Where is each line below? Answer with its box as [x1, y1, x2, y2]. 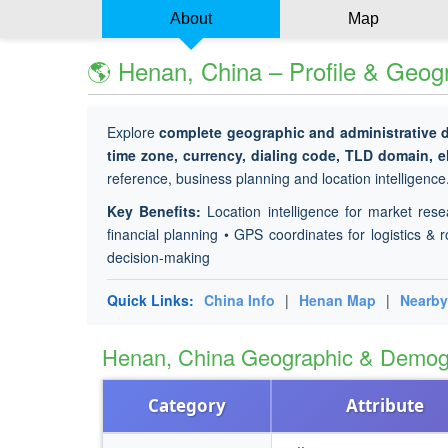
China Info [204, 290, 275, 310]
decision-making [107, 247, 210, 267]
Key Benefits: [107, 201, 202, 221]
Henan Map [299, 290, 376, 310]
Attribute [346, 394, 424, 417]
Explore [107, 122, 160, 142]
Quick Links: [107, 290, 194, 310]
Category [147, 394, 226, 417]
